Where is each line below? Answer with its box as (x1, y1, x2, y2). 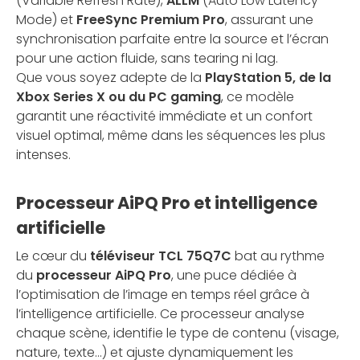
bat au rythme (231, 246, 325, 265)
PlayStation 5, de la (205, 67, 331, 87)
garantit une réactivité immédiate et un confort (16, 106, 313, 125)
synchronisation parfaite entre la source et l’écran (16, 29, 329, 48)
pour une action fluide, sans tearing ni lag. (16, 48, 278, 67)
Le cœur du (16, 246, 90, 265)
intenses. (16, 145, 71, 164)
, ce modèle (221, 87, 294, 106)
